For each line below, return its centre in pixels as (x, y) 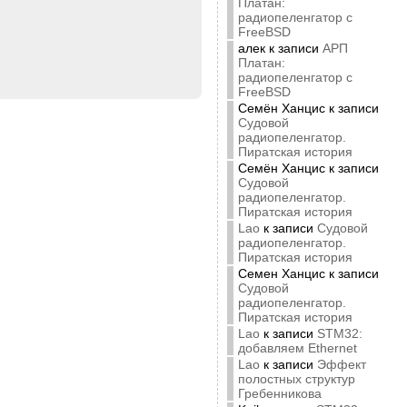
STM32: (339, 333)
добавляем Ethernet (297, 348)
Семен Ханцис (281, 273)
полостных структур (296, 379)
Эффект (341, 364)
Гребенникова (279, 393)
